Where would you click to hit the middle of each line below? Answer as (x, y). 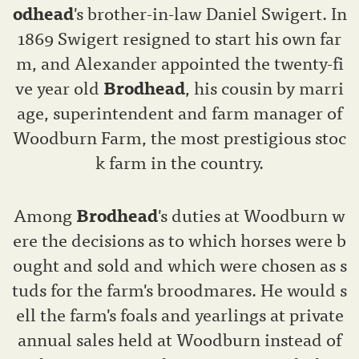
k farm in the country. (179, 162)
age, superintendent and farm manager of (179, 112)
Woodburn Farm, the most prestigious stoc (179, 137)
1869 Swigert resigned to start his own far (179, 38)
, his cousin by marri (264, 87)
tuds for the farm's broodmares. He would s (179, 289)
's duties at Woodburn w (252, 215)
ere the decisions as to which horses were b (179, 240)
